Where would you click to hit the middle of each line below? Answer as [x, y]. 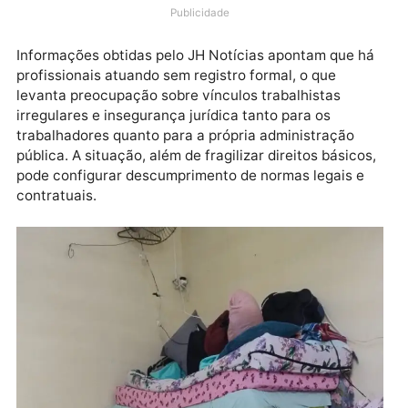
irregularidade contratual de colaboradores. [179, 57]
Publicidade [222, 105]
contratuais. [63, 308]
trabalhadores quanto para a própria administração [206, 241]
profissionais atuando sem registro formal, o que [196, 174]
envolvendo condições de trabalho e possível [184, 36]
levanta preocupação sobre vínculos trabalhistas [199, 197]
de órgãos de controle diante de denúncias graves [203, 13]
